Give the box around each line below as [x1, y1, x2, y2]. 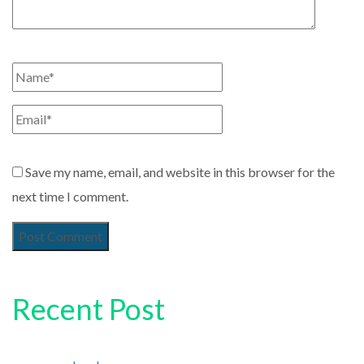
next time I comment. [12, 188, 128, 204]
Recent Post [12, 290, 165, 327]
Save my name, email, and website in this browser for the [25, 163, 335, 180]
